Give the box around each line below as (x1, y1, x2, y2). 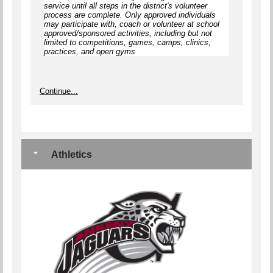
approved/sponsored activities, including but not (44, 28, 212, 38)
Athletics (49, 149, 92, 160)
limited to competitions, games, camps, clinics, (44, 37, 211, 47)
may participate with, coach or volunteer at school (44, 19, 219, 29)
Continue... (40, 86, 78, 96)
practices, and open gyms (44, 46, 135, 56)
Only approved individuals (125, 10, 216, 19)
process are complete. (44, 10, 125, 19)
